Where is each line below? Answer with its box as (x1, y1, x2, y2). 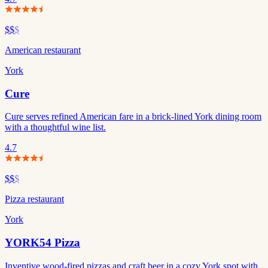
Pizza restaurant (5, 194, 64, 205)
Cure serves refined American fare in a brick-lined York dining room (5, 111, 261, 122)
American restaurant (5, 44, 81, 55)
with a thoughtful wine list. (5, 122, 106, 133)
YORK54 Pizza (5, 236, 80, 249)
